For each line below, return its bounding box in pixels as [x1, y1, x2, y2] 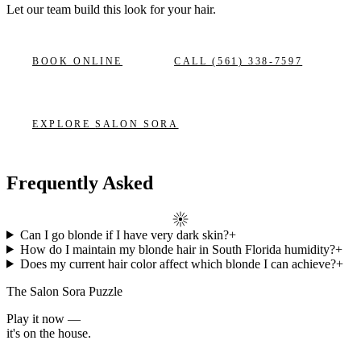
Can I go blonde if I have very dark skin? [19, 227, 229, 242]
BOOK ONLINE [32, 55, 123, 67]
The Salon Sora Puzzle [6, 284, 122, 298]
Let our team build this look [6, 2, 150, 17]
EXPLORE [32, 118, 96, 131]
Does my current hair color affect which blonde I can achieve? [19, 256, 336, 271]
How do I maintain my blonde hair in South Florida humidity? [19, 242, 335, 256]
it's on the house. [6, 326, 91, 340]
